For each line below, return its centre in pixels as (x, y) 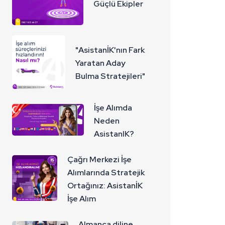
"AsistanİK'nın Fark (110, 50)
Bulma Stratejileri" (110, 76)
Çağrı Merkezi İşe (100, 159)
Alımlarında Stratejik (106, 172)
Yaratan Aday (101, 63)
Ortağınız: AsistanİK (105, 185)
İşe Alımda (113, 107)
